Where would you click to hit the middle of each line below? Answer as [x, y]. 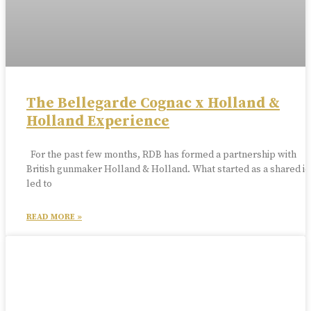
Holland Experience [98, 122]
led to [39, 184]
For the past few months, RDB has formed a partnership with [161, 155]
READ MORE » [54, 217]
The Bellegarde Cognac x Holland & [153, 104]
